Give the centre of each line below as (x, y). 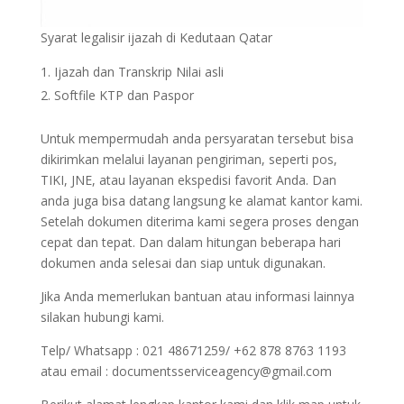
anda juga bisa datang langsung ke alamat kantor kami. (201, 200)
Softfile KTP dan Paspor (124, 95)
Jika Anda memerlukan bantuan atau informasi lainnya (197, 296)
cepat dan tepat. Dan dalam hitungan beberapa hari (190, 242)
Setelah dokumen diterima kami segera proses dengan (199, 221)
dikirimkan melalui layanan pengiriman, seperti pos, (188, 159)
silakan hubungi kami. (102, 317)
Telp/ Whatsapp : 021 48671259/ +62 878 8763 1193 (193, 350)
